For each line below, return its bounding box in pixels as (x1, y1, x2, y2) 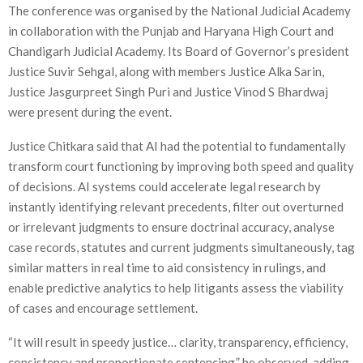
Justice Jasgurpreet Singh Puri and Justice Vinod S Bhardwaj (8, 83, 328, 99)
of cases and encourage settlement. (8, 300, 198, 315)
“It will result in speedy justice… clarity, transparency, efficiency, (8, 334, 348, 349)
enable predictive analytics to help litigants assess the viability (8, 280, 344, 295)
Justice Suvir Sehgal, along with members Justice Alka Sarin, (8, 63, 324, 79)
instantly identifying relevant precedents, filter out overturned (8, 199, 344, 214)
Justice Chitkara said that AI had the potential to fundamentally (8, 138, 346, 153)
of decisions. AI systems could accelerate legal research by (8, 178, 321, 194)
